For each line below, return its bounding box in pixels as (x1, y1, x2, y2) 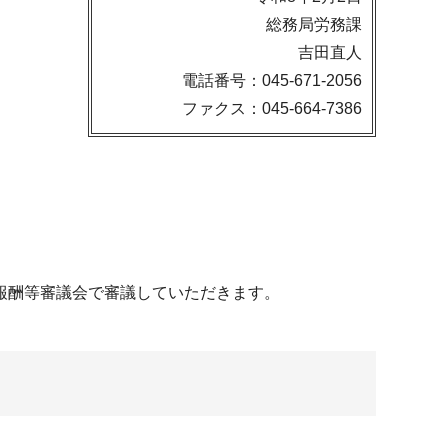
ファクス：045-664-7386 (182, 100, 362, 117)
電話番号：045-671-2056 (182, 72, 362, 89)
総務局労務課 (266, 16, 362, 33)
